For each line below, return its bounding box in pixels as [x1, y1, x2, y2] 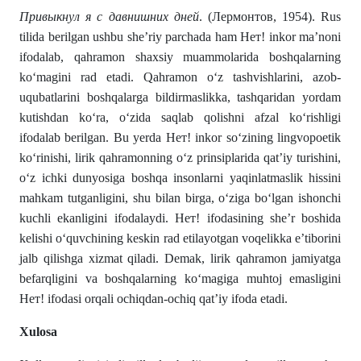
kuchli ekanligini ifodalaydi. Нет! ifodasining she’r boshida [19, 211, 342, 226]
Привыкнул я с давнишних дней [19, 10, 199, 24]
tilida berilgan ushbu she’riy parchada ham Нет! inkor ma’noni [19, 30, 342, 44]
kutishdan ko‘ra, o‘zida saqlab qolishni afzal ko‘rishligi [19, 110, 342, 125]
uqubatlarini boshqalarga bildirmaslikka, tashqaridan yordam [19, 90, 342, 105]
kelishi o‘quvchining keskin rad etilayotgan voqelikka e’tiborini [19, 231, 342, 246]
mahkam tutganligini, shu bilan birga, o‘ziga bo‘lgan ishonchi [19, 191, 342, 205]
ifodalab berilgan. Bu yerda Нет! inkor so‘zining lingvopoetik [19, 131, 342, 145]
